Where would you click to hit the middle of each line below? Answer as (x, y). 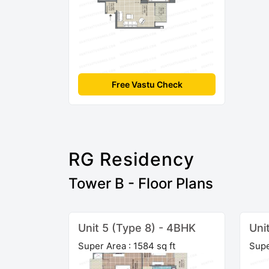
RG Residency (131, 159)
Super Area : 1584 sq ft (127, 246)
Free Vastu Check (147, 84)
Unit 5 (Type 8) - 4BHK (137, 228)
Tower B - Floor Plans (141, 183)
